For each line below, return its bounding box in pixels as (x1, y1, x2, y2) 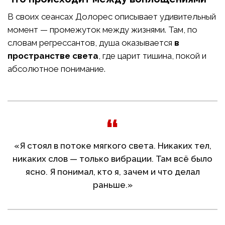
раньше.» (92, 180, 133, 190)
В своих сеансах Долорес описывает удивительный (8, 12, 216, 22)
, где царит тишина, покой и (98, 51, 206, 61)
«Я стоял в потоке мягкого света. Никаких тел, (14, 141, 211, 151)
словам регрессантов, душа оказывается (8, 38, 174, 48)
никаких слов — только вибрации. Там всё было (13, 154, 212, 164)
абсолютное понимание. (8, 64, 105, 74)
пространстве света (8, 51, 98, 61)
